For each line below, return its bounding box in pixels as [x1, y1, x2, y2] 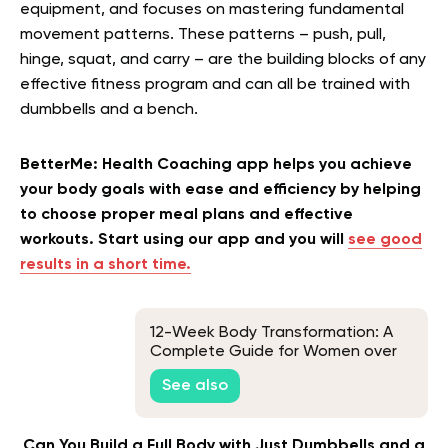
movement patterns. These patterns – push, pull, [20, 27, 386, 44]
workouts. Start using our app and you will [20, 232, 348, 249]
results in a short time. [20, 257, 191, 274]
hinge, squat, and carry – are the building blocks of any [20, 52, 426, 69]
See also [162, 377, 228, 394]
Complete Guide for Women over [150, 343, 397, 360]
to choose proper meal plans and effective [20, 207, 353, 224]
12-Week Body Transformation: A [150, 324, 393, 341]
